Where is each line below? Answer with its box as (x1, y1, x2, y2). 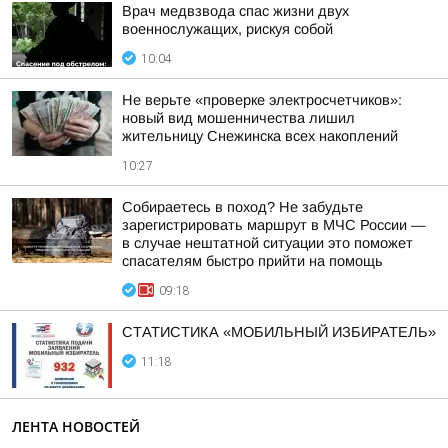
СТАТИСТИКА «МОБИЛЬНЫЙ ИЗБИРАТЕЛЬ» (122, 324, 436, 340)
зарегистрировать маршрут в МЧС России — (122, 217, 426, 233)
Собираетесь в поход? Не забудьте (122, 199, 363, 215)
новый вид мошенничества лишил (122, 110, 355, 126)
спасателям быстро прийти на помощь (122, 253, 383, 269)
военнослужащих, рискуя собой (122, 21, 333, 37)
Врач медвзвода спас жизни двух (122, 3, 349, 19)
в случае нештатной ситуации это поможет (122, 235, 413, 251)
